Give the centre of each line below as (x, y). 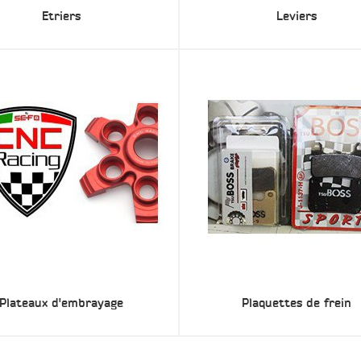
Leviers (297, 16)
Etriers (61, 16)
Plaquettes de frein (297, 303)
